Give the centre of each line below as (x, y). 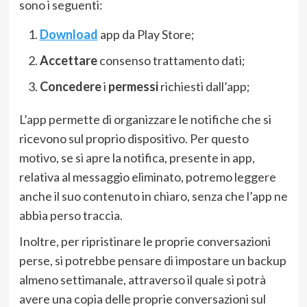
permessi (133, 86)
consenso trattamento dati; (171, 60)
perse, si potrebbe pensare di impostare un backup (152, 260)
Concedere (70, 86)
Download (69, 34)
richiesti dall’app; (204, 86)
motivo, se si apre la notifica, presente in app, (137, 157)
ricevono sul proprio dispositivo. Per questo (134, 138)
